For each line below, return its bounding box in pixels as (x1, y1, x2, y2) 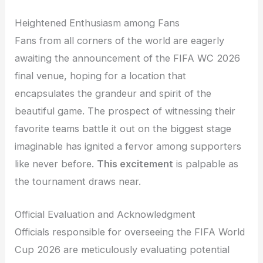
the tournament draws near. (15, 175, 141, 187)
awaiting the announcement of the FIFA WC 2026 (15, 52, 241, 64)
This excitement (97, 157, 174, 170)
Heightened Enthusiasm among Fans (15, 16, 180, 29)
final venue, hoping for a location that (15, 69, 187, 82)
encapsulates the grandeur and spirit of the (15, 87, 212, 99)
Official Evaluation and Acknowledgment (15, 208, 196, 221)
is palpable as (173, 157, 239, 170)
